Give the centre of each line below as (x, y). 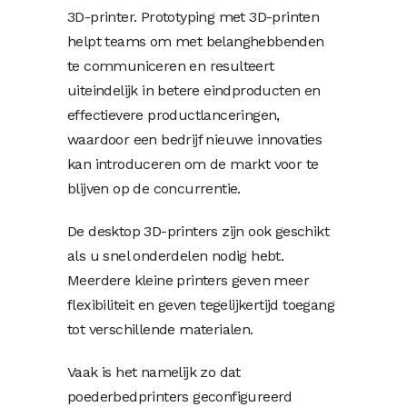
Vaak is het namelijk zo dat (154, 372)
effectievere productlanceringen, (174, 114)
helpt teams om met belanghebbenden (196, 41)
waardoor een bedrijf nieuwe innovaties (195, 139)
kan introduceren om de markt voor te (193, 164)
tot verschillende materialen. (160, 329)
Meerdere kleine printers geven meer (188, 280)
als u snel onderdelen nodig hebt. (176, 255)
